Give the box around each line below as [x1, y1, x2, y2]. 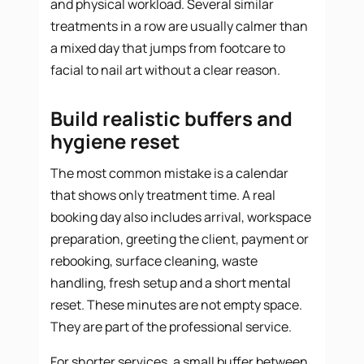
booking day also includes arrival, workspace [50, 207, 312, 226]
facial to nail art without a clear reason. [50, 60, 281, 79]
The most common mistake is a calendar [50, 163, 289, 182]
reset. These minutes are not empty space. [50, 295, 303, 314]
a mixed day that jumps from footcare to [50, 38, 286, 57]
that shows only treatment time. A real [50, 185, 276, 204]
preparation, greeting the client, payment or [50, 229, 310, 248]
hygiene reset [50, 127, 180, 154]
